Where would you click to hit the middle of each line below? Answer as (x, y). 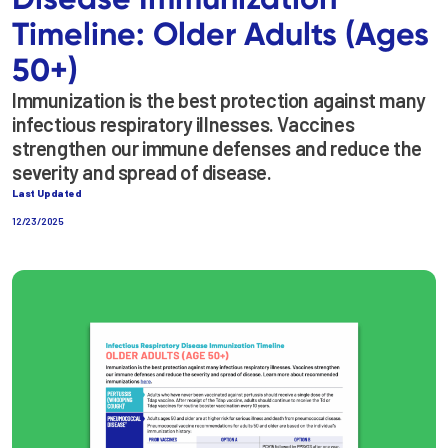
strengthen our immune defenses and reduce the (217, 147)
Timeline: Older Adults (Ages (220, 33)
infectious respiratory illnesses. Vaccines (183, 123)
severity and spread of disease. (142, 171)
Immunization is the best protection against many (219, 99)
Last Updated (47, 192)
